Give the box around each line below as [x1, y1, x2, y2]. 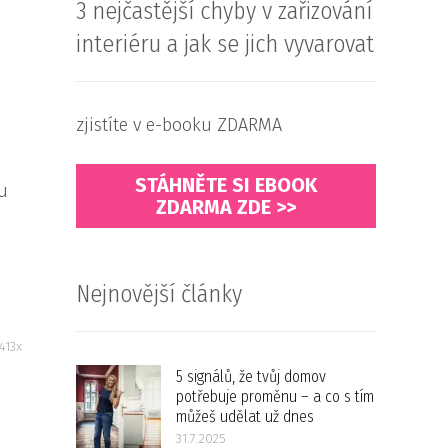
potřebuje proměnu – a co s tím [176, 387, 374, 406]
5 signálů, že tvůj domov [176, 367, 326, 386]
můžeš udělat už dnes [176, 407, 314, 426]
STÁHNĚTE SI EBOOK [135, 173, 317, 197]
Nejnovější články [76, 280, 242, 308]
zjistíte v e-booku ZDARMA [76, 114, 282, 136]
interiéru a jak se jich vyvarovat [76, 30, 374, 58]
